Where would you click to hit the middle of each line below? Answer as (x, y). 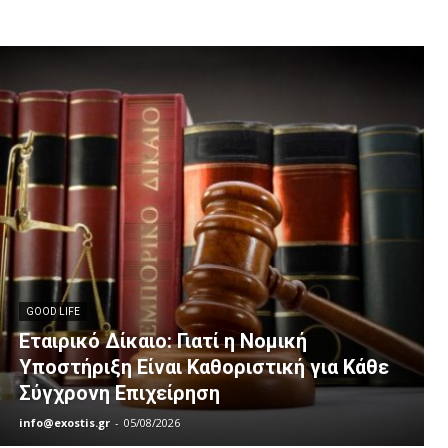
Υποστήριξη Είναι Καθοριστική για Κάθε (203, 367)
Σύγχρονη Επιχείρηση (119, 393)
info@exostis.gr (64, 423)
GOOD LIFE (52, 312)
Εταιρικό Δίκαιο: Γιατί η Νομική (162, 341)
